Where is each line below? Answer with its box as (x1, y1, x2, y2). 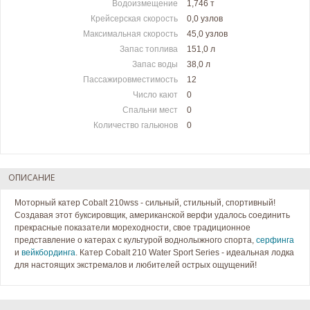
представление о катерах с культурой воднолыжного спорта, (15, 235, 256, 245)
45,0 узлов (186, 29, 228, 39)
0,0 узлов (186, 14, 223, 24)
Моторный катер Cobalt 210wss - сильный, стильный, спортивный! (15, 198, 275, 208)
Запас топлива (119, 44, 178, 54)
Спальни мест (122, 105, 178, 115)
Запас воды (131, 60, 178, 69)
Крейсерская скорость (90, 14, 178, 24)
